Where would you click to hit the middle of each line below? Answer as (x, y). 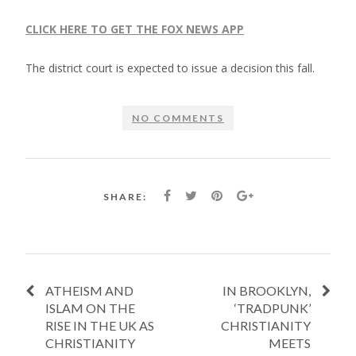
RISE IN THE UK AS (100, 325)
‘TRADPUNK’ (273, 308)
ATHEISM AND (89, 290)
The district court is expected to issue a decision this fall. (170, 68)
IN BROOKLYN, (267, 290)
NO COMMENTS (178, 118)
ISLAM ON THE (90, 308)
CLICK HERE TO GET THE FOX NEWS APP (135, 29)
